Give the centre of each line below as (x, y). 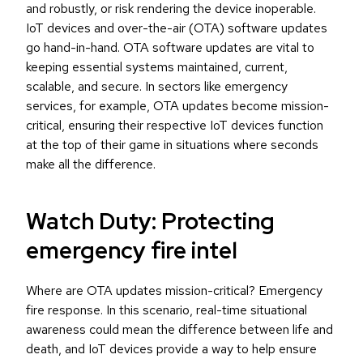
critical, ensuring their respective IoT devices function (175, 126)
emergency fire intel (132, 251)
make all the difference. (91, 164)
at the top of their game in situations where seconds (172, 145)
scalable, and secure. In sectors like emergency (157, 87)
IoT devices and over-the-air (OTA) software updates (177, 28)
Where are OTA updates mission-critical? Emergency (174, 291)
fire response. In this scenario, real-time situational (167, 310)
